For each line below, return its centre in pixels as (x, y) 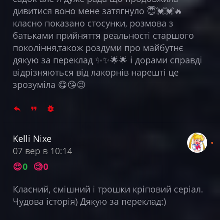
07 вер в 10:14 (42, 151)
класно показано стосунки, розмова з (93, 23)
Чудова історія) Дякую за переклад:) (89, 201)
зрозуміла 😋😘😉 (49, 84)
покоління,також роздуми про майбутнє (98, 47)
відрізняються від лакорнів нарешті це (96, 72)
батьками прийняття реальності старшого (103, 35)
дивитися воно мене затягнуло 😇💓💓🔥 (97, 11)
